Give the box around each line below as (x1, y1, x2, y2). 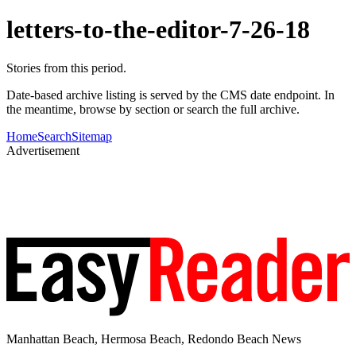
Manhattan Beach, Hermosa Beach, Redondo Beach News (6, 331, 301, 346)
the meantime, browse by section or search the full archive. (6, 103, 300, 117)
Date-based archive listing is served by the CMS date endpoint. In (6, 88, 335, 103)
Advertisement (6, 144, 79, 158)
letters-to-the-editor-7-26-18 (6, 14, 310, 44)
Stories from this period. (6, 61, 126, 75)
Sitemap (72, 130, 112, 144)
